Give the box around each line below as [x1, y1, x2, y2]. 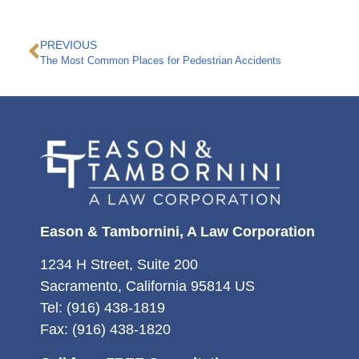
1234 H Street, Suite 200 [40, 256, 198, 273]
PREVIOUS [40, 38, 97, 51]
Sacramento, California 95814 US [40, 278, 255, 295]
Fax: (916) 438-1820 [40, 321, 171, 338]
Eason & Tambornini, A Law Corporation [40, 223, 315, 240]
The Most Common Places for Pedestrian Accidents [40, 54, 281, 67]
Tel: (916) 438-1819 [40, 300, 165, 317]
